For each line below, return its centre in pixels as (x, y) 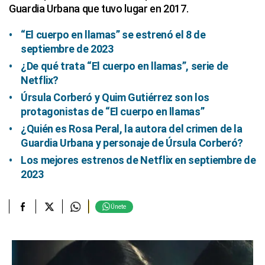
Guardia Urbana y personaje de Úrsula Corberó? (132, 143)
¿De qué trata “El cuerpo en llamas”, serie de (125, 66)
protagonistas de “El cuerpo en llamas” (113, 112)
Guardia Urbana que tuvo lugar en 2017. (99, 9)
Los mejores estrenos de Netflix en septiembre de (138, 160)
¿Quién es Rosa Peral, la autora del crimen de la (132, 129)
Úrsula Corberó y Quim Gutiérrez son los (115, 97)
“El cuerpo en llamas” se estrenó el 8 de (113, 35)
